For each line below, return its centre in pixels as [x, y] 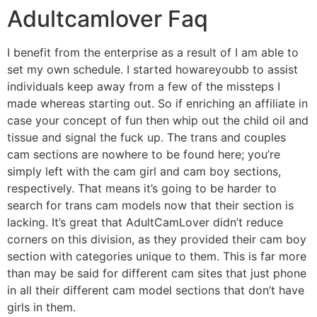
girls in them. [41, 307]
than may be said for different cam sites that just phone [157, 273]
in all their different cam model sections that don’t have [156, 290]
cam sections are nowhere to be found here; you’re [144, 154]
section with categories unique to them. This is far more [157, 256]
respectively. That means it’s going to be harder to [142, 188]
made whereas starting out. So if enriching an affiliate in [157, 103]
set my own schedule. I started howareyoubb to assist [152, 69]
